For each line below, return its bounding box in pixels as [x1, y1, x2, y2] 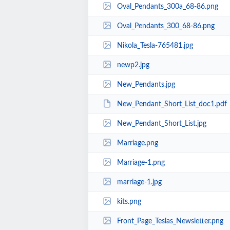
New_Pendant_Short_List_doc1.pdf [117, 100, 227, 108]
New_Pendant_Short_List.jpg [117, 120, 206, 127]
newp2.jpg [117, 61, 149, 69]
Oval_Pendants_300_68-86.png [117, 22, 215, 30]
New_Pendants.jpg [117, 81, 175, 88]
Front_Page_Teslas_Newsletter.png [117, 217, 223, 225]
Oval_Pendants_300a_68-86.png [117, 3, 218, 10]
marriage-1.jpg [117, 178, 162, 186]
